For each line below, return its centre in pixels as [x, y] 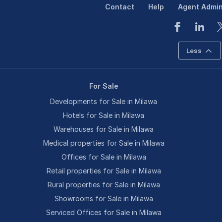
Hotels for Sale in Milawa [104, 115]
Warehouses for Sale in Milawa [104, 129]
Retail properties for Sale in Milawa [104, 171]
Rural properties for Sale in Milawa [104, 185]
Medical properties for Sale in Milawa [104, 143]
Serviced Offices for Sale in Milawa [104, 212]
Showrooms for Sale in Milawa [104, 198]
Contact [120, 7]
